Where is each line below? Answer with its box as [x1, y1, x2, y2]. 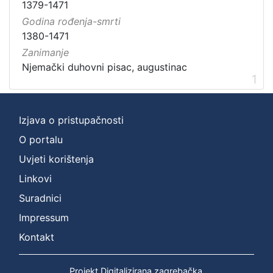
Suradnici [19, 191, 62, 204]
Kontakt [19, 230, 54, 243]
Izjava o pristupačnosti [19, 113, 124, 126]
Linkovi [19, 172, 52, 185]
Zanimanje [22, 46, 69, 59]
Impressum [19, 211, 69, 224]
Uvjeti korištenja [19, 152, 94, 165]
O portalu [19, 133, 63, 146]
